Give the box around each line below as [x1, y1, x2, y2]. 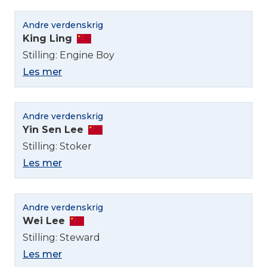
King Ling [23, 32, 72, 44]
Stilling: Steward [23, 231, 100, 243]
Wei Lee [23, 215, 65, 226]
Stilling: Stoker [23, 140, 92, 152]
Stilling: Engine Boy [23, 49, 114, 61]
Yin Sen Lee [23, 123, 83, 135]
